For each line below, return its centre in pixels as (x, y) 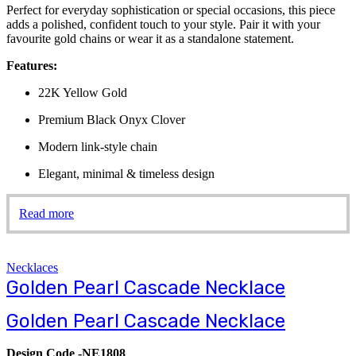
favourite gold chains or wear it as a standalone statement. (150, 39)
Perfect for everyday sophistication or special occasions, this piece (171, 10)
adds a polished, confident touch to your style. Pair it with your (163, 24)
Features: (32, 66)
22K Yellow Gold (83, 93)
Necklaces (32, 267)
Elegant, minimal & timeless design (126, 174)
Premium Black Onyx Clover (112, 120)
